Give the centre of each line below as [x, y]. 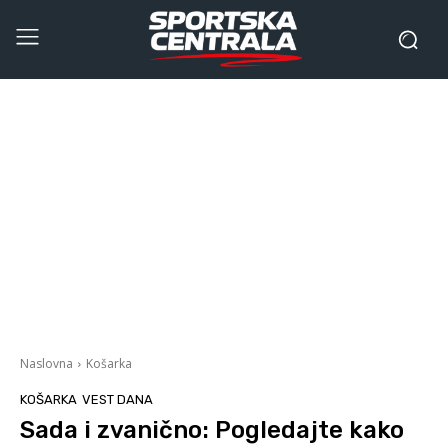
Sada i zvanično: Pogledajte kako [212, 429]
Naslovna [46, 363]
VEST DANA [117, 399]
